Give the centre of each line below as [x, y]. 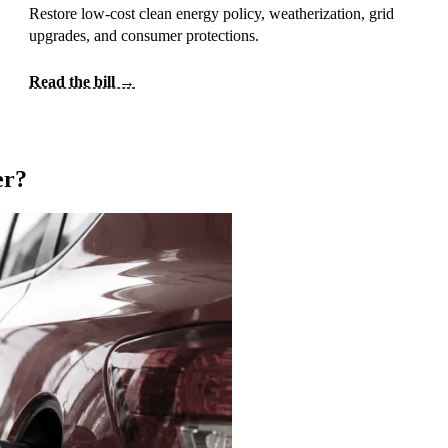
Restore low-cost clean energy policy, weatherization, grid [212, 14]
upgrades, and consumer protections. [144, 36]
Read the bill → [82, 81]
